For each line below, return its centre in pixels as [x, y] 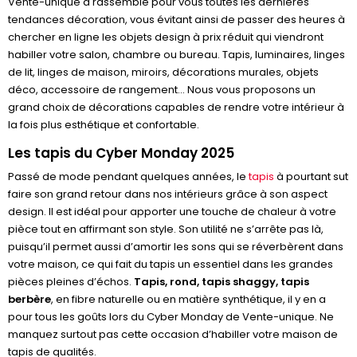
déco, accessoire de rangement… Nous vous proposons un [162, 90]
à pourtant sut [311, 177]
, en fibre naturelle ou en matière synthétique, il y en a [188, 299]
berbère [29, 299]
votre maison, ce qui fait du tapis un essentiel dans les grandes [171, 264]
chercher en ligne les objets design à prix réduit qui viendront [166, 37]
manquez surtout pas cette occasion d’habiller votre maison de [173, 334]
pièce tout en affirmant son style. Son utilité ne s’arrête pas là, [166, 229]
